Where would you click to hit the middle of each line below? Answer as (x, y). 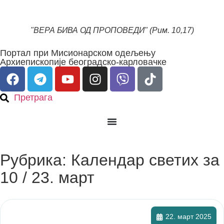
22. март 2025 (188, 216)
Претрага (33, 97)
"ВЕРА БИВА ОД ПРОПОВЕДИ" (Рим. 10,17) (112, 30)
